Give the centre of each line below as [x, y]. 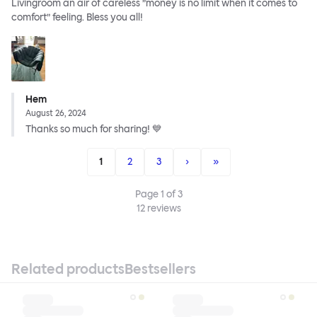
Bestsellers [160, 269]
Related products [68, 269]
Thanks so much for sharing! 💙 [94, 129]
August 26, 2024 [56, 114]
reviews [163, 209]
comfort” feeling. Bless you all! [77, 18]
